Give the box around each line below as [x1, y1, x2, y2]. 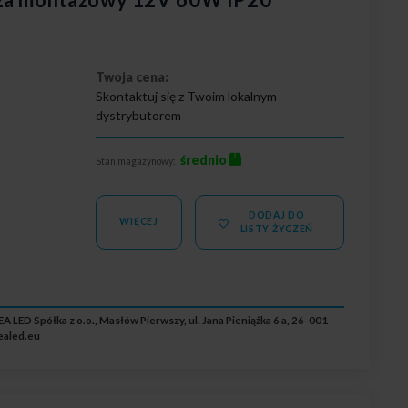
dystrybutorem [96, 107, 182, 123]
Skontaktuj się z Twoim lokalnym [96, 87, 278, 104]
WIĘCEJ [119, 216, 158, 228]
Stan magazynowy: [96, 155, 177, 167]
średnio [180, 151, 228, 168]
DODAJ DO [248, 209, 305, 220]
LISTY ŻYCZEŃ [240, 222, 314, 234]
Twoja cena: [96, 68, 169, 85]
